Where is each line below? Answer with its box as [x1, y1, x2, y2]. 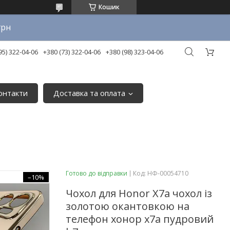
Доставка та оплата [53, 88, 126, 99]
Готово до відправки [66, 168, 127, 178]
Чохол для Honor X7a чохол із [66, 186, 212, 200]
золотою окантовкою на [66, 199, 189, 213]
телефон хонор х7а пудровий [66, 212, 214, 226]
